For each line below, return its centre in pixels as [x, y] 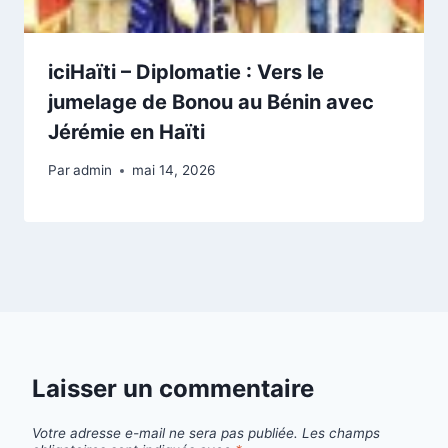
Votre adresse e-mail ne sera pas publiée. [165, 432]
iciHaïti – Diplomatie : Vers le [186, 71]
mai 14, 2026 [174, 170]
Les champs [341, 432]
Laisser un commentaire [173, 389]
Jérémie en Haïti [126, 131]
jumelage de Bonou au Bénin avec [211, 101]
